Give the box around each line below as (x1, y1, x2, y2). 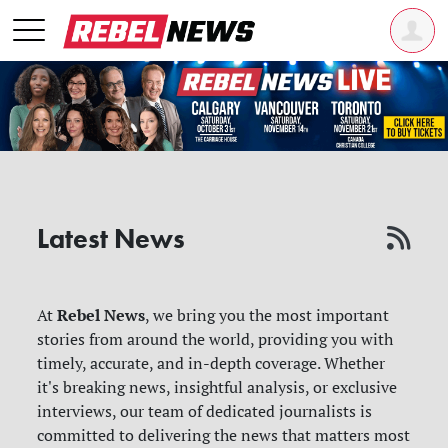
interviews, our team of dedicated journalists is (37, 400, 373, 421)
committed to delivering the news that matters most (37, 424, 411, 445)
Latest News (37, 221, 186, 256)
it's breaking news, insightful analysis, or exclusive (37, 376, 398, 397)
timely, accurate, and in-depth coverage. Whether (37, 352, 386, 373)
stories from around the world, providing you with (37, 328, 394, 349)
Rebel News (57, 303, 146, 326)
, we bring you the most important (145, 304, 390, 325)
